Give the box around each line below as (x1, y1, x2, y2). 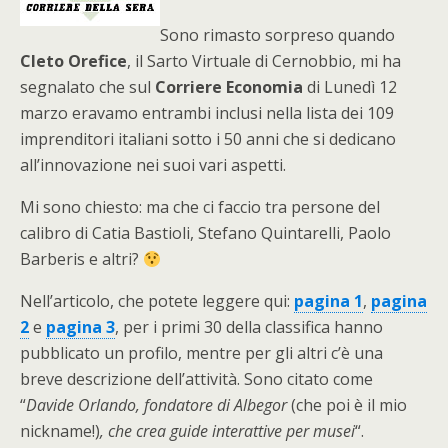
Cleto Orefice (20, 50, 127, 72)
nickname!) (20, 420, 100, 442)
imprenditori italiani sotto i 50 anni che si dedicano (20, 128, 396, 150)
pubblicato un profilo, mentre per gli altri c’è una (20, 342, 383, 364)
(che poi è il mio (291, 394, 407, 416)
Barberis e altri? (20, 248, 143, 270)
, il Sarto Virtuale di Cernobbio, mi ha (127, 50, 401, 72)
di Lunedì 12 (303, 76, 397, 98)
